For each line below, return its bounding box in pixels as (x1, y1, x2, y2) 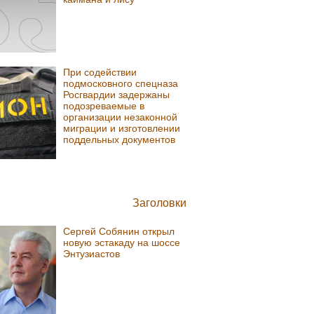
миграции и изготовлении (63, 122, 181, 134)
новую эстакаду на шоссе (63, 236, 181, 248)
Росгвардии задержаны (63, 88, 170, 100)
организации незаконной (63, 111, 178, 123)
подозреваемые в (63, 100, 145, 111)
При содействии (63, 66, 137, 78)
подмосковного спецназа (63, 77, 179, 89)
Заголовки (132, 196, 186, 209)
